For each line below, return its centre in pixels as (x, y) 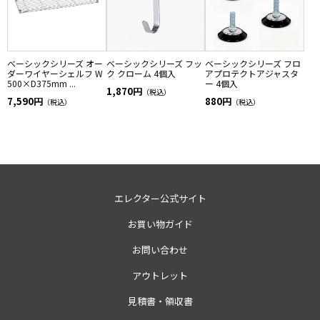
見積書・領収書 (160, 301)
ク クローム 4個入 (141, 73)
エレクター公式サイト (160, 198)
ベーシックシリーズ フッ (154, 63)
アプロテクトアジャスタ (252, 73)
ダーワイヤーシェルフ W (55, 73)
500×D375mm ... (41, 83)
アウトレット (160, 275)
